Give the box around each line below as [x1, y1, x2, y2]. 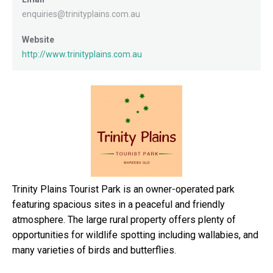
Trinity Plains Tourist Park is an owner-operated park [12, 183, 235, 195]
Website [22, 34, 54, 44]
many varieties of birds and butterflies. [12, 244, 176, 256]
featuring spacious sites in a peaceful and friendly [12, 198, 225, 210]
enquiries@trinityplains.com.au [22, 9, 140, 19]
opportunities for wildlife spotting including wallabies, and [12, 229, 258, 241]
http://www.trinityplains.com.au [22, 49, 142, 59]
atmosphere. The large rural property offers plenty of [12, 213, 236, 225]
